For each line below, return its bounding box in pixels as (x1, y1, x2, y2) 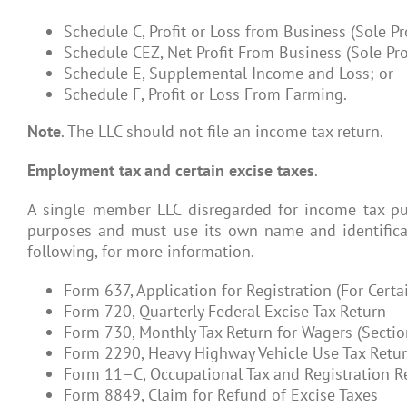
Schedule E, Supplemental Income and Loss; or (64, 62, 393, 84)
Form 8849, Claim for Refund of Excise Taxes (64, 383, 378, 405)
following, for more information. (27, 240, 254, 262)
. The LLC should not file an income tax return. (61, 120, 383, 142)
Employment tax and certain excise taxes (27, 159, 314, 181)
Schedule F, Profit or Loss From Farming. (64, 83, 347, 104)
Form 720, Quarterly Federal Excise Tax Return (64, 300, 386, 322)
